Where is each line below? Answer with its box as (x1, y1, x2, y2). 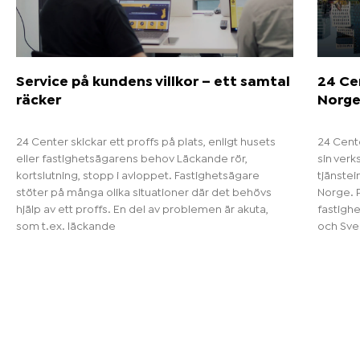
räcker (16, 94, 61, 107)
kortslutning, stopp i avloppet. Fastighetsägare (16, 170, 260, 181)
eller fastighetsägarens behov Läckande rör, (16, 153, 247, 164)
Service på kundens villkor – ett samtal (16, 76, 290, 88)
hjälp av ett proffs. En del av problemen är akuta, (16, 204, 268, 215)
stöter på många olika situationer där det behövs (16, 187, 272, 198)
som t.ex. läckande (16, 221, 116, 231)
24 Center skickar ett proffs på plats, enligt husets (16, 137, 276, 147)
